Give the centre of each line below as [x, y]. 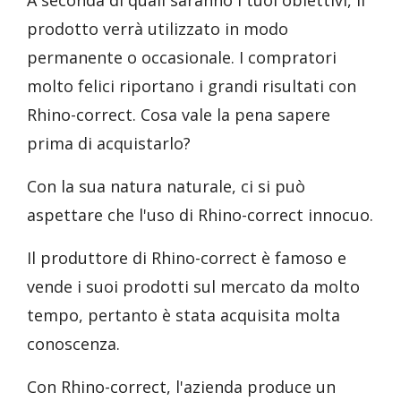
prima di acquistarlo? [109, 143]
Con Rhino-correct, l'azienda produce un [181, 387]
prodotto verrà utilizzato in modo [158, 29]
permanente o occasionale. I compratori [182, 57]
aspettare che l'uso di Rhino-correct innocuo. [200, 215]
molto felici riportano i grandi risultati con [192, 86]
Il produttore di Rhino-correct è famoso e [187, 258]
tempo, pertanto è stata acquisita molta [183, 315]
